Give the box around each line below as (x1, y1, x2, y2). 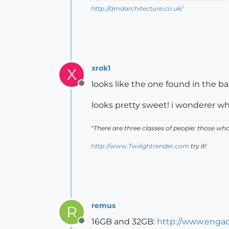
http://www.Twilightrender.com (91, 142, 189, 150)
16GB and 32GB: (91, 217, 157, 226)
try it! (189, 142, 207, 150)
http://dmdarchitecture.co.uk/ (91, 5, 183, 12)
